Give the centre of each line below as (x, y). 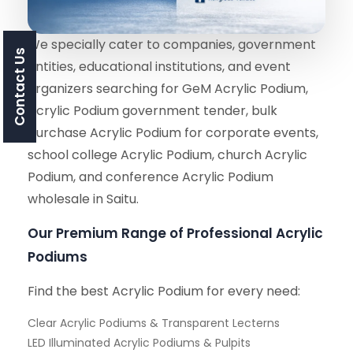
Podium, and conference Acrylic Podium (150, 177)
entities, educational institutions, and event (159, 67)
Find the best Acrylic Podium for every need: (164, 291)
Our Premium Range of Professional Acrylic (175, 233)
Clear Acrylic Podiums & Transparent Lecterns (154, 323)
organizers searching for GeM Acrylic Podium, (168, 89)
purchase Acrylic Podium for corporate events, (173, 133)
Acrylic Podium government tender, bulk (152, 111)
